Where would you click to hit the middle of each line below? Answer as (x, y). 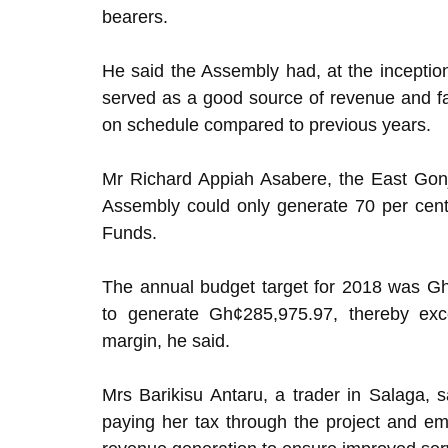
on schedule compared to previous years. (266, 125)
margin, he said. (166, 341)
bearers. (135, 17)
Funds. (129, 233)
